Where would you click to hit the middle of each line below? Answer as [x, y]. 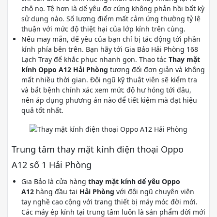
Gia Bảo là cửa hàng [55, 181]
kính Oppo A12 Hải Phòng [65, 70]
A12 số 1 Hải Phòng [52, 164]
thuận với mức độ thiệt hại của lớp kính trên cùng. [103, 29]
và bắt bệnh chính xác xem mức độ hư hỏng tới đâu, [106, 90]
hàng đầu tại [57, 191]
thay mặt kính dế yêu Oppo [134, 181]
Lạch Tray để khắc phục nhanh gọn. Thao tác [95, 59]
